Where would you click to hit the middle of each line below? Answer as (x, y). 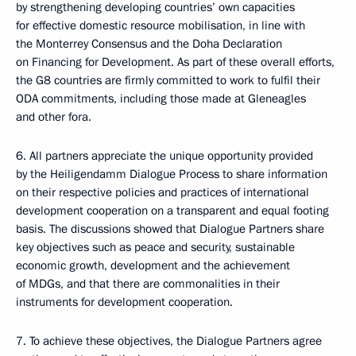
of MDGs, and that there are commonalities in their (148, 284)
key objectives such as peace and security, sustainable (155, 247)
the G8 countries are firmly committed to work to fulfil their (168, 80)
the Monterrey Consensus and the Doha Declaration (149, 44)
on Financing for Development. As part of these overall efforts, (175, 62)
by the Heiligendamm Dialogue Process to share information (172, 174)
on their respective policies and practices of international (163, 192)
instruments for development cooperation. (124, 302)
